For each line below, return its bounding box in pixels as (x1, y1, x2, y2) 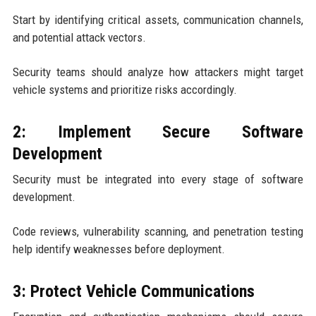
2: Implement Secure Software (12, 122, 304, 142)
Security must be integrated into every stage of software (12, 172, 304, 187)
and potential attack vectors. (12, 30, 146, 45)
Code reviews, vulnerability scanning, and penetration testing (12, 224, 304, 239)
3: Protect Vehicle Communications (12, 281, 255, 302)
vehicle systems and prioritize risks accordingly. (12, 83, 237, 97)
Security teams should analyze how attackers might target (12, 65, 304, 80)
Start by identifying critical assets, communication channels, (12, 13, 304, 28)
